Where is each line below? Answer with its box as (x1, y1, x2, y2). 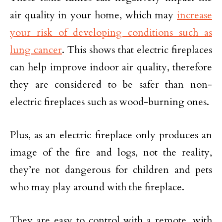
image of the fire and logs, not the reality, (10, 146, 212, 159)
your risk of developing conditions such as (10, 26, 212, 39)
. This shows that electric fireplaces (62, 43, 212, 56)
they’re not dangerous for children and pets (10, 163, 212, 176)
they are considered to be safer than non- (10, 78, 212, 91)
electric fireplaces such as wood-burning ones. (10, 95, 209, 109)
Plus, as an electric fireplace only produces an (10, 128, 212, 142)
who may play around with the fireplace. (10, 180, 184, 194)
